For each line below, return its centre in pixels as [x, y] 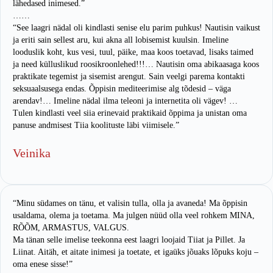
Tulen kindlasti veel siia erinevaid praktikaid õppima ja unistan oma [130, 113]
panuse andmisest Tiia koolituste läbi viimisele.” [96, 126]
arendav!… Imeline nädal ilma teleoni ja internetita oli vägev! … [125, 101]
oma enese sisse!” [43, 264]
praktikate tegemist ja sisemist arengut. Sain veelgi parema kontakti [129, 77]
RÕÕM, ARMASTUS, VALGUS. [71, 228]
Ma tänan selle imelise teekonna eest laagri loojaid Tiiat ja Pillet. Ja [129, 240]
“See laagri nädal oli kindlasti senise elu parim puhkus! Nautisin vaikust [136, 28]
